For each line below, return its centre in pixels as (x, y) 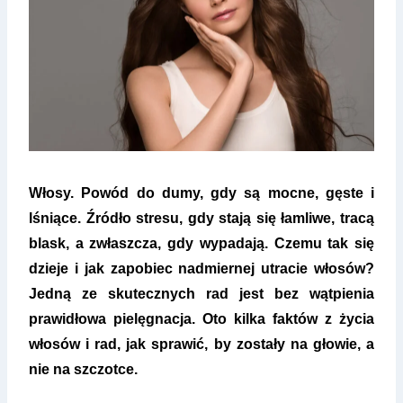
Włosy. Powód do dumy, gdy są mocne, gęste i (201, 193)
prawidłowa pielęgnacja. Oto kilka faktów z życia (201, 319)
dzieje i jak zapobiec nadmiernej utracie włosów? (201, 269)
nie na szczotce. (83, 370)
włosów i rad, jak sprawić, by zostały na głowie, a (201, 345)
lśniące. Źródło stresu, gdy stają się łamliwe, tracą (201, 219)
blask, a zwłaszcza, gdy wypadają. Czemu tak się (201, 244)
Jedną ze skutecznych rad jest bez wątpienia (201, 294)
